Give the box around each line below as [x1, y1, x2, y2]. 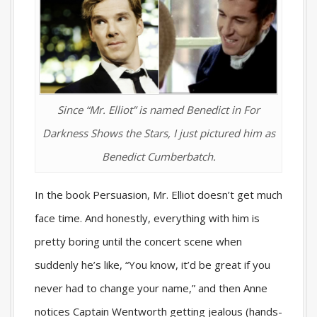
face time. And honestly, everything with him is [35, 210, 260, 225]
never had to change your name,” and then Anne [35, 280, 267, 295]
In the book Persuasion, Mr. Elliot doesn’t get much [35, 187, 282, 202]
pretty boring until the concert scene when [35, 234, 242, 248]
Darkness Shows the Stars [42, 125, 168, 140]
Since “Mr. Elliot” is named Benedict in [57, 102, 243, 117]
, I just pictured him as [167, 125, 275, 140]
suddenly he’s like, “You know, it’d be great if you [35, 257, 270, 272]
